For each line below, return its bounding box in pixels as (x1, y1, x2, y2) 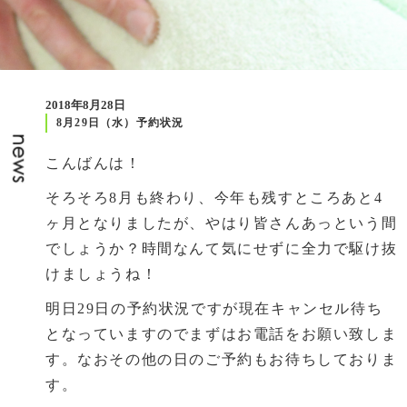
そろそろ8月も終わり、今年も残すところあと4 (45, 190, 383, 205)
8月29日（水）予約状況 (56, 116, 184, 129)
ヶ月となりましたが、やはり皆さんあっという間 (45, 215, 398, 231)
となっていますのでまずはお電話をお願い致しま (45, 326, 398, 342)
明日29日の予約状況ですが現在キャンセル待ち (45, 301, 383, 316)
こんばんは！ (45, 155, 142, 171)
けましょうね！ (45, 266, 158, 282)
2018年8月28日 (45, 98, 125, 112)
